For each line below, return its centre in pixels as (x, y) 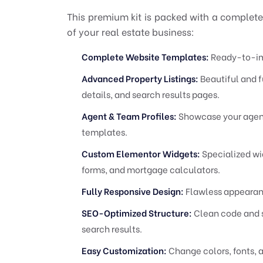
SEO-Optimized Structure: (137, 212)
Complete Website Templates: (145, 56)
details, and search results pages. (151, 94)
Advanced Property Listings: (140, 78)
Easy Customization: (124, 250)
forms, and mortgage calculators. (151, 169)
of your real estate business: (131, 31)
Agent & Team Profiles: (129, 115)
